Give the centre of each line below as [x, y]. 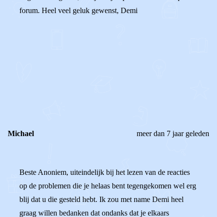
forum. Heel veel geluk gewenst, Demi [78, 10]
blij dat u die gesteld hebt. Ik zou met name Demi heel [101, 199]
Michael [21, 133]
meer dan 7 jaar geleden [173, 133]
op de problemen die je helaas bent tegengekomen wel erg [108, 186]
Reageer [55, 89]
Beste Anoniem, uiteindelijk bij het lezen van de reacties [105, 172]
